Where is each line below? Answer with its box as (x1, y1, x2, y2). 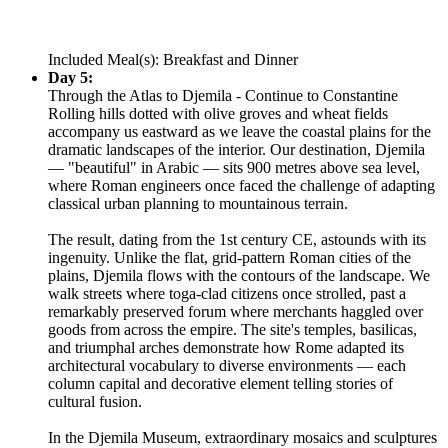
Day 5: (48, 68, 93, 86)
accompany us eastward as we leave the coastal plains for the (48, 122, 431, 140)
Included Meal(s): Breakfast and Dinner (48, 50, 298, 68)
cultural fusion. (48, 392, 142, 410)
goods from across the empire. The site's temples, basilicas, (48, 320, 417, 338)
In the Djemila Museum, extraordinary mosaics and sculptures (48, 428, 437, 446)
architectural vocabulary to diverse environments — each (48, 356, 406, 374)
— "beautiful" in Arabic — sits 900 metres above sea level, (48, 158, 420, 176)
